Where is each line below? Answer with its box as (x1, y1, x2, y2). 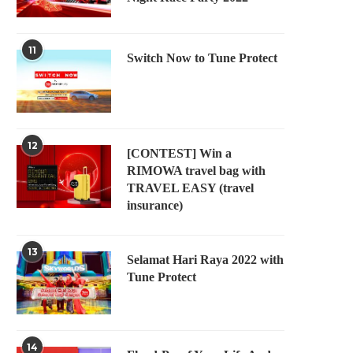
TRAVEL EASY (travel (127, 181, 254, 195)
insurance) (127, 199, 183, 212)
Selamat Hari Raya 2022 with (127, 253, 284, 266)
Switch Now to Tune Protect (127, 51, 277, 65)
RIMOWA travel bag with (127, 164, 266, 177)
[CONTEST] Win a (127, 147, 232, 160)
